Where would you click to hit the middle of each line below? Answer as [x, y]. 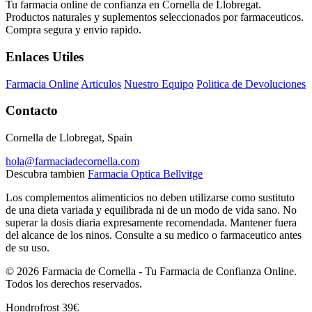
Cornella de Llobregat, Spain [69, 138]
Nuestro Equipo [159, 84]
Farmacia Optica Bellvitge [145, 174]
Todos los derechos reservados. [74, 284]
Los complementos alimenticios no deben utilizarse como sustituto [150, 198]
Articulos [101, 84]
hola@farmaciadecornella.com [72, 162]
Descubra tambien [45, 174]
